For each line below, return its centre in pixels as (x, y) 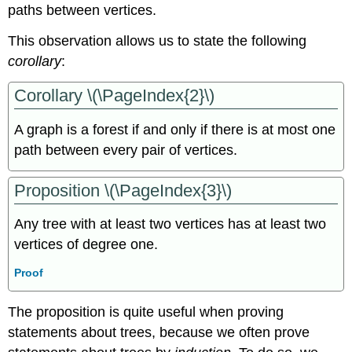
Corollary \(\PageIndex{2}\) (115, 96)
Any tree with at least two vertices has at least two (170, 224)
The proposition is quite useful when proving (146, 312)
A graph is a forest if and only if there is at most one (175, 129)
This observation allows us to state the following (158, 41)
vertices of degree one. (86, 245)
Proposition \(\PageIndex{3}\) (123, 190)
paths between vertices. (82, 11)
